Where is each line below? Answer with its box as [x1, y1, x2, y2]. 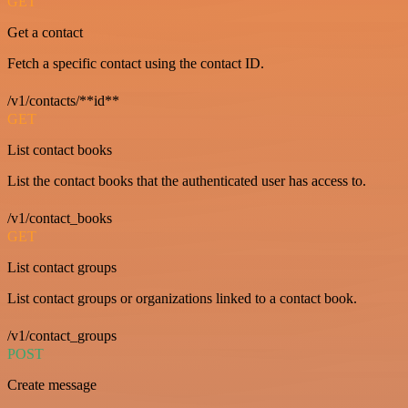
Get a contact [7, 25, 83, 41]
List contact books [7, 142, 112, 158]
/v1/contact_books [7, 210, 112, 227]
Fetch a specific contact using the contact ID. [7, 56, 264, 72]
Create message [7, 377, 97, 393]
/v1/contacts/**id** [7, 93, 119, 109]
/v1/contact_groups [7, 328, 117, 344]
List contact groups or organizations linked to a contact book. [7, 291, 357, 307]
